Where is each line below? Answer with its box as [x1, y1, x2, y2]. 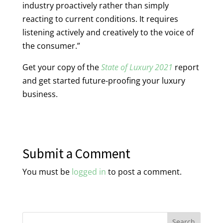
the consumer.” [22, 40, 80, 51]
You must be [22, 166, 72, 177]
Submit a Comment [22, 144, 130, 162]
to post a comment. [106, 166, 182, 177]
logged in [71, 166, 106, 177]
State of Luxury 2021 [101, 61, 173, 73]
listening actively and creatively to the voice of [22, 26, 194, 38]
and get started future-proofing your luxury [22, 75, 185, 86]
